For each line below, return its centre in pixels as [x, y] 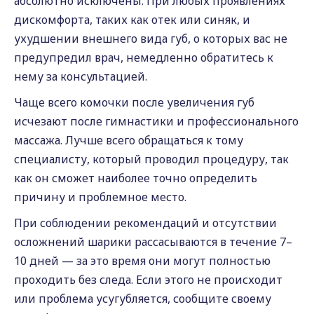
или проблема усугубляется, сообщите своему [143, 299]
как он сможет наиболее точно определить [136, 178]
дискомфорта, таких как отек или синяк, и [132, 20]
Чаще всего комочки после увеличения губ [134, 102]
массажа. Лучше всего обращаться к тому [129, 140]
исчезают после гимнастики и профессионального [156, 121]
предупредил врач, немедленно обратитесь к [144, 57]
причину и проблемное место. [100, 197]
